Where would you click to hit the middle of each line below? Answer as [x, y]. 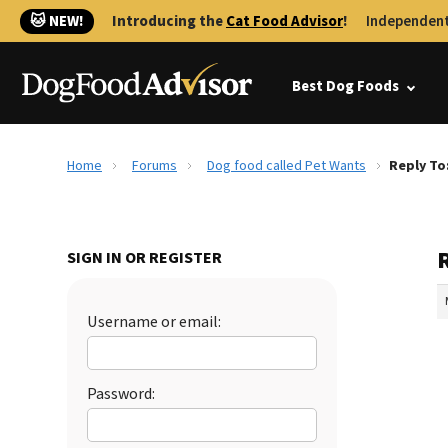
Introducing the [169, 21]
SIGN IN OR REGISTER [144, 258]
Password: [121, 394]
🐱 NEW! [57, 21]
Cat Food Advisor [284, 21]
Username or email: [154, 322]
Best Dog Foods [345, 86]
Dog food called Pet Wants [286, 166]
